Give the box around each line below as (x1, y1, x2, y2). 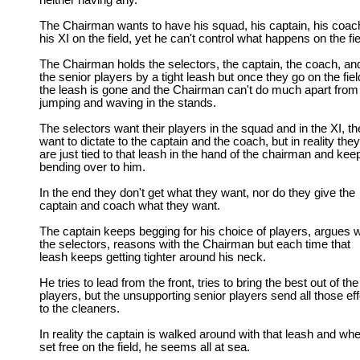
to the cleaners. (39, 302, 120, 315)
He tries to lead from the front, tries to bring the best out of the (39, 276, 358, 289)
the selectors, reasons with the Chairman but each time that (39, 238, 350, 251)
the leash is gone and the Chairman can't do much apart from (39, 84, 358, 96)
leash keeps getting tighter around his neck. (39, 251, 266, 264)
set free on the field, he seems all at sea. (39, 341, 250, 354)
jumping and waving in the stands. (39, 96, 216, 109)
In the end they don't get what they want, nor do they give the (39, 186, 355, 199)
